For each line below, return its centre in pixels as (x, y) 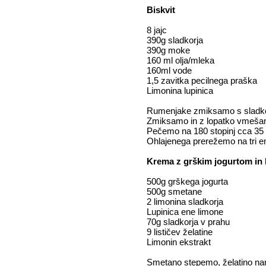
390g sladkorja (176, 40)
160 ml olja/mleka (180, 60)
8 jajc (158, 30)
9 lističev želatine (181, 232)
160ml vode (169, 70)
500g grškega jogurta (189, 181)
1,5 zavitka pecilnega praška (203, 80)
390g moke (170, 50)
